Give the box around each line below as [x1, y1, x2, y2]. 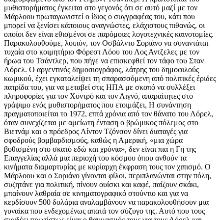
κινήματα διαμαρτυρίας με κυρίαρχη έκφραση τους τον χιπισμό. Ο [4, 163, 211, 171]
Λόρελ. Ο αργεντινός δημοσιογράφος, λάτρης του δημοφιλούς [4, 65, 199, 74]
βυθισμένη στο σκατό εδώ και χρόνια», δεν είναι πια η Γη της [4, 145, 196, 154]
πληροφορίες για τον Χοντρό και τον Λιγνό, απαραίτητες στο [4, 92, 193, 101]
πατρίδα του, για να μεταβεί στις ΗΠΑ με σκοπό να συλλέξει [4, 83, 195, 92]
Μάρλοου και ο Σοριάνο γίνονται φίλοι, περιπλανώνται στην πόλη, [4, 171, 211, 180]
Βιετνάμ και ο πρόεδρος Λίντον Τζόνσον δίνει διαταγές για [4, 127, 188, 136]
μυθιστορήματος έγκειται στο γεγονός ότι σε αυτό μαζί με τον [4, 3, 197, 12]
